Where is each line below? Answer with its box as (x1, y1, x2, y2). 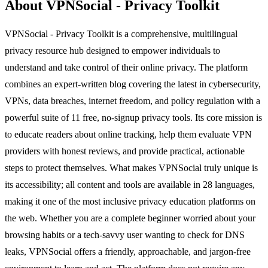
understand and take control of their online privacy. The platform (5, 62, 248, 73)
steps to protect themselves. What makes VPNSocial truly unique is (5, 163, 258, 173)
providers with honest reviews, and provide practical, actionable (5, 146, 245, 157)
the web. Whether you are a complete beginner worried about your (5, 213, 255, 224)
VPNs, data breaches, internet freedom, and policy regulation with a (5, 96, 260, 106)
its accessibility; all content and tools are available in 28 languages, (5, 179, 255, 190)
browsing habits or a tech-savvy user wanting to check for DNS (5, 230, 245, 240)
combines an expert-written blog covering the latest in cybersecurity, (5, 79, 261, 90)
